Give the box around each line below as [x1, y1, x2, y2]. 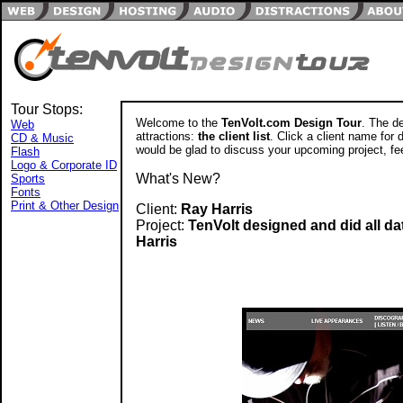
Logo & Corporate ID [11, 158, 117, 172]
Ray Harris [181, 201, 253, 217]
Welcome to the [136, 116, 221, 130]
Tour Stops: [11, 102, 83, 117]
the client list [198, 130, 270, 143]
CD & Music [11, 131, 74, 145]
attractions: [136, 130, 198, 143]
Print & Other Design [11, 199, 119, 212]
